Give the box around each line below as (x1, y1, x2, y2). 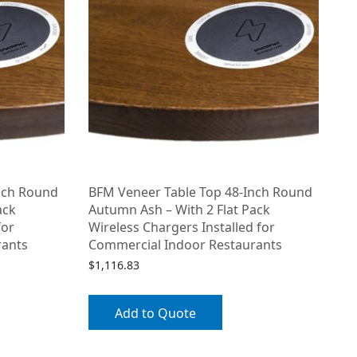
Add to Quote (115, 304, 196, 322)
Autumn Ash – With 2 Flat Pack (88, 201, 270, 219)
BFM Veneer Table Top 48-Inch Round (88, 183, 312, 202)
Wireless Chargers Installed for (88, 218, 275, 237)
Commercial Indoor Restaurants (88, 236, 282, 254)
